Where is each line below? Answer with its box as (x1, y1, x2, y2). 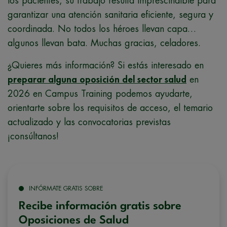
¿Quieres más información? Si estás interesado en (8, 60, 204, 70)
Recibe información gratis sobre (19, 200, 181, 212)
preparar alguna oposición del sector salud (8, 74, 186, 84)
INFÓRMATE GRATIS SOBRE (29, 185, 103, 192)
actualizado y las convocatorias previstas (8, 117, 171, 127)
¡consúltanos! (8, 131, 59, 141)
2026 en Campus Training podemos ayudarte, (8, 89, 193, 98)
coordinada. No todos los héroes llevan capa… (8, 24, 196, 33)
